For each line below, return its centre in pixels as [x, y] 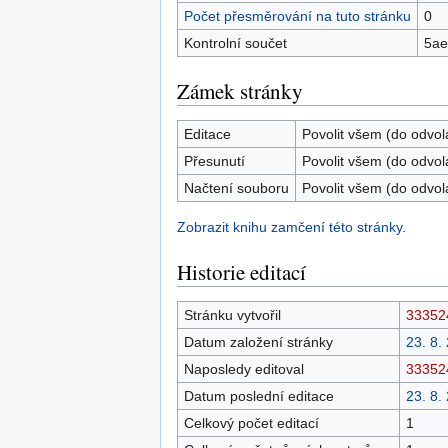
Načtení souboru [236, 188]
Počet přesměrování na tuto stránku [297, 16]
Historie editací [241, 272]
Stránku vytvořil [232, 315]
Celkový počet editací [251, 423]
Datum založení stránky [258, 342]
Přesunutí [214, 161]
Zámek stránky [240, 91]
